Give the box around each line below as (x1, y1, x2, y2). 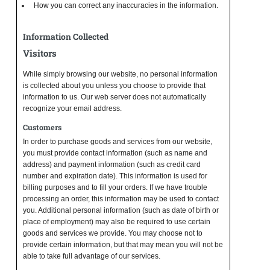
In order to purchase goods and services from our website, (22, 137, 212, 146)
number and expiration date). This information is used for (22, 171, 207, 180)
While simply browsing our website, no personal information (22, 69, 218, 78)
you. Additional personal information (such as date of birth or (22, 206, 219, 215)
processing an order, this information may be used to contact (22, 194, 219, 203)
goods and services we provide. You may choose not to (22, 228, 202, 237)
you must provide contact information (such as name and (22, 148, 207, 157)
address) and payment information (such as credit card (22, 160, 201, 169)
